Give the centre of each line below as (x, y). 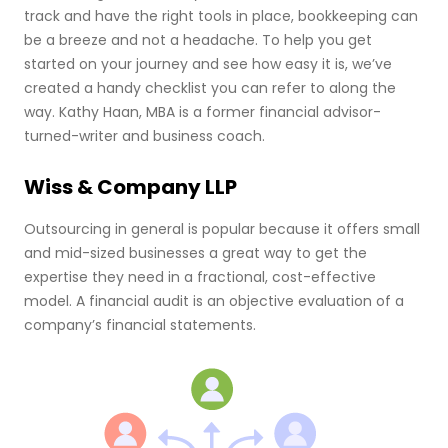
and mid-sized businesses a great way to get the (195, 252)
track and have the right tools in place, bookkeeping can (221, 15)
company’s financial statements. (140, 324)
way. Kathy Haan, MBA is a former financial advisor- (202, 111)
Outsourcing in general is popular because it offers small (222, 228)
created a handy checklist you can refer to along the (210, 87)
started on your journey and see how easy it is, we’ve (208, 63)
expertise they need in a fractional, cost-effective (200, 276)
